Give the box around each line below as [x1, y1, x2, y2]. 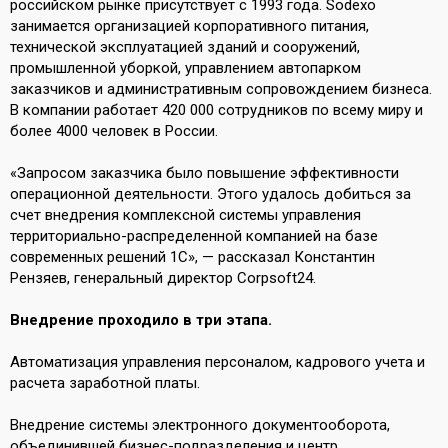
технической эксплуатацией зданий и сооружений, [10, 38, 360, 56]
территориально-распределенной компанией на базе [10, 227, 378, 245]
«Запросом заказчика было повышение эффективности [10, 164, 399, 182]
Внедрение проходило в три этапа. [10, 311, 272, 329]
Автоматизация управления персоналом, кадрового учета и [10, 353, 425, 371]
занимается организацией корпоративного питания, [10, 17, 369, 35]
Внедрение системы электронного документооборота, [10, 416, 390, 434]
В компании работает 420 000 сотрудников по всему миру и [10, 101, 423, 119]
